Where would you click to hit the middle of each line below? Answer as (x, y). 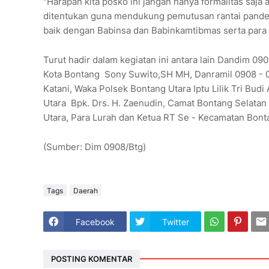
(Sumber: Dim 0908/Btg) (95, 147)
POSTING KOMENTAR (92, 258)
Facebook (95, 222)
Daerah (86, 190)
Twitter (176, 222)
